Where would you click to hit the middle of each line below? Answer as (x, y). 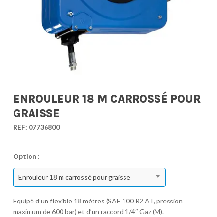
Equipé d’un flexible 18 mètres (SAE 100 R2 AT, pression (98, 201)
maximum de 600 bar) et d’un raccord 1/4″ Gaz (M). (88, 212)
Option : (26, 156)
